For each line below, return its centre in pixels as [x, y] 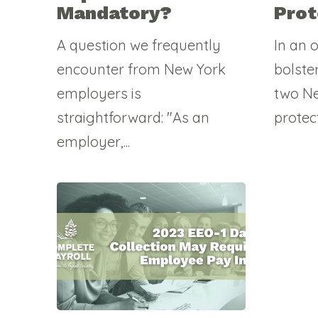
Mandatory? [114, 12]
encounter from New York [141, 69]
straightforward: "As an [133, 117]
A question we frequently [139, 45]
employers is [99, 93]
